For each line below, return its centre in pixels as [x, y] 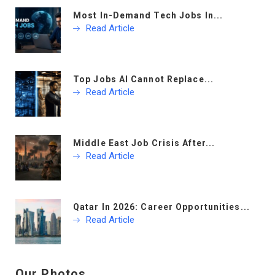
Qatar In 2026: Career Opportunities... [161, 207]
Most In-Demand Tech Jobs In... [148, 16]
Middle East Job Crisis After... [144, 143]
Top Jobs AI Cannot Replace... [143, 79]
